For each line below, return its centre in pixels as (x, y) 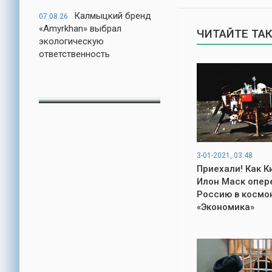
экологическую (71, 41)
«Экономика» (226, 207)
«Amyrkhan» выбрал (80, 29)
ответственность (74, 54)
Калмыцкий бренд (113, 16)
